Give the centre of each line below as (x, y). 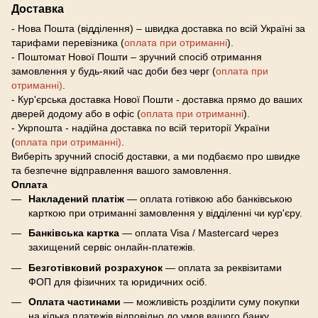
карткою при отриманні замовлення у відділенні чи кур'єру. (165, 213)
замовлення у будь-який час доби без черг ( (114, 71)
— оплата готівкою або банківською (208, 199)
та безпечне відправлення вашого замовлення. (121, 170)
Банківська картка (74, 233)
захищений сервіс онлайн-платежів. (112, 247)
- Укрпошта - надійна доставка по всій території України (141, 128)
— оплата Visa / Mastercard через (199, 233)
